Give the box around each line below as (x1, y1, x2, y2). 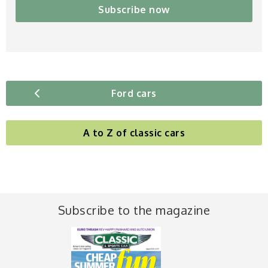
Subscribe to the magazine (58, 202, 210, 218)
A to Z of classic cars (83, 126, 185, 139)
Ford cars (111, 87, 157, 99)
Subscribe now (98, 3, 170, 16)
